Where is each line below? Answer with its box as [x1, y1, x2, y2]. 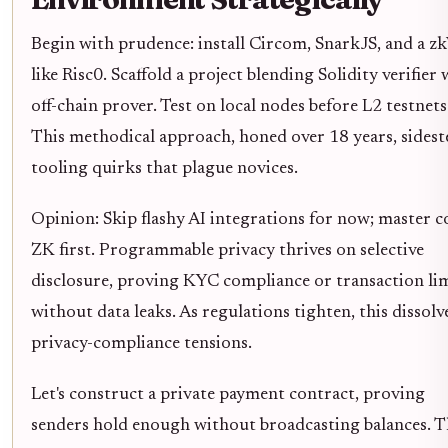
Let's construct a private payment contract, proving [31, 386, 425, 405]
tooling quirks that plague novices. [31, 160, 298, 179]
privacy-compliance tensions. [31, 335, 252, 354]
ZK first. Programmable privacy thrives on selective [31, 242, 424, 261]
